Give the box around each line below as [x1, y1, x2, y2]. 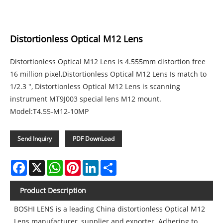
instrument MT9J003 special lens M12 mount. [10, 94, 161, 104]
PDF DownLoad [73, 134, 114, 143]
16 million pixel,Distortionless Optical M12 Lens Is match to [10, 69, 207, 79]
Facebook [27, 158, 58, 168]
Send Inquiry [17, 134, 52, 143]
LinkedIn [99, 158, 127, 168]
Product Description [20, 185, 86, 195]
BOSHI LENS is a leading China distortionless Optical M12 [14, 204, 206, 214]
